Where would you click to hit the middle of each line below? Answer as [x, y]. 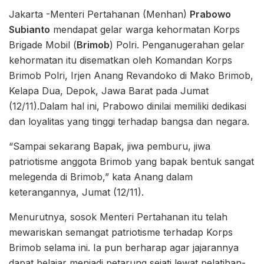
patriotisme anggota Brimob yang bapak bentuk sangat [131, 161]
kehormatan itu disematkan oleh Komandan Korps [121, 60]
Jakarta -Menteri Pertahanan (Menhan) [99, 14]
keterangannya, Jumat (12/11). [76, 192]
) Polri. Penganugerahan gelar [177, 44]
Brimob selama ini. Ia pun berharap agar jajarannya [124, 247]
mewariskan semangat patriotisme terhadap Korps [121, 232]
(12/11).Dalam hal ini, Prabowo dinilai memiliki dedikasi [128, 106]
